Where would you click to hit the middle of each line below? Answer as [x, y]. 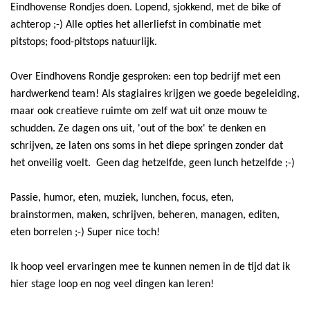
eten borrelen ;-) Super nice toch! [85, 233]
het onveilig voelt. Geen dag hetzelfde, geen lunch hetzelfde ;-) [154, 164]
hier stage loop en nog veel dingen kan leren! [113, 285]
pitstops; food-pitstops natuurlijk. [84, 43]
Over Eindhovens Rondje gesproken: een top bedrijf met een [145, 77]
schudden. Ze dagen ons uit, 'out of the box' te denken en [138, 129]
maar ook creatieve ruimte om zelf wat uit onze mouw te [139, 112]
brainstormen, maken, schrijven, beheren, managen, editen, [145, 216]
